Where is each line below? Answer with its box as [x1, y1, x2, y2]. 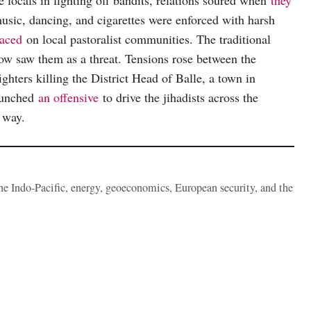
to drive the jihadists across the [99, 89, 258, 106]
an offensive [38, 89, 99, 106]
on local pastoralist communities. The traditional [22, 31, 271, 48]
